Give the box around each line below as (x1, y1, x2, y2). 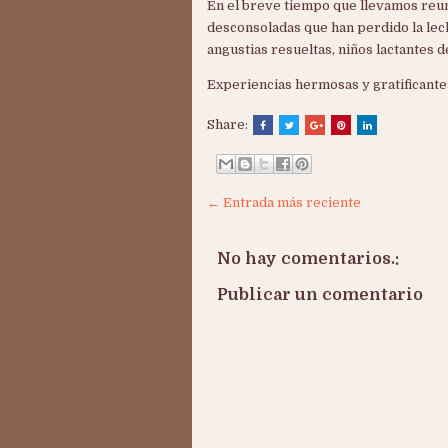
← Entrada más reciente (207, 194, 361, 210)
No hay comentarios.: (217, 248, 399, 268)
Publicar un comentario (217, 284, 423, 304)
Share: (207, 117, 251, 132)
